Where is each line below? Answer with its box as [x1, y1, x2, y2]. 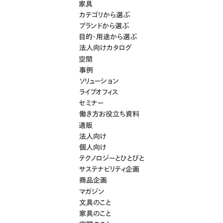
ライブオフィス [79, 86, 118, 97]
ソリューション [79, 75, 119, 86]
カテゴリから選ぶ [79, 9, 130, 20]
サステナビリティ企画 [79, 163, 139, 174]
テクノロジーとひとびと [79, 152, 144, 163]
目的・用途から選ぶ [79, 31, 137, 42]
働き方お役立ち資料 [79, 108, 139, 119]
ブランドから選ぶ [79, 20, 129, 31]
